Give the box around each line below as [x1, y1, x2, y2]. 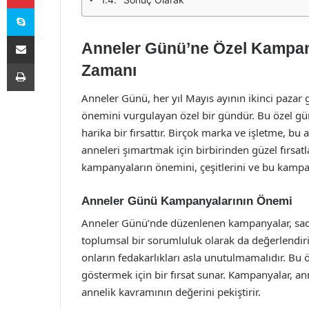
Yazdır [34, 57, 60, 68]
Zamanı [81, 61, 137, 79]
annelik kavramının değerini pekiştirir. [81, 285, 261, 299]
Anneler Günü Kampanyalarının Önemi [81, 194, 292, 208]
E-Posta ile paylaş [34, 30, 61, 41]
